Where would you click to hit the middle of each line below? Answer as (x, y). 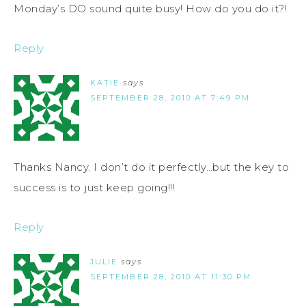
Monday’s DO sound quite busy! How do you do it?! (150, 8)
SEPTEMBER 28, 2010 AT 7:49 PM (170, 97)
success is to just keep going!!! (94, 187)
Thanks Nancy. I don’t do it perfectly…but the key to (151, 167)
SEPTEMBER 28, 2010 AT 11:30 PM (171, 276)
